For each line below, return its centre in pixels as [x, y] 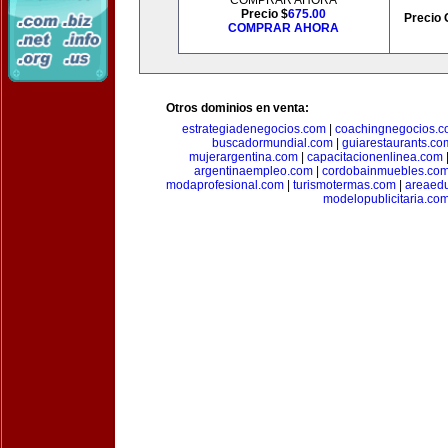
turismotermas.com [344, 185]
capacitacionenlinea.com [374, 157]
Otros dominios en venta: [237, 108]
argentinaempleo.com [253, 171]
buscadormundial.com [272, 143]
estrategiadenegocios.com [254, 129]
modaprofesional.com [225, 185]
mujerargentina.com [243, 157]
